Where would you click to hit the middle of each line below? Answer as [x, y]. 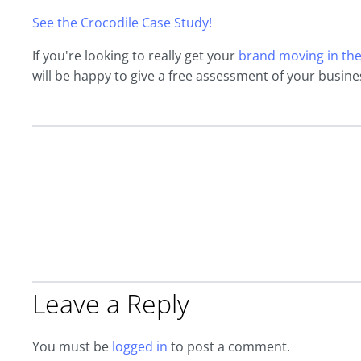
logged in [140, 347]
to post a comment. [229, 347]
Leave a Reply [111, 304]
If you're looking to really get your [135, 56]
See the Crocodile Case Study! [122, 23]
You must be [72, 347]
